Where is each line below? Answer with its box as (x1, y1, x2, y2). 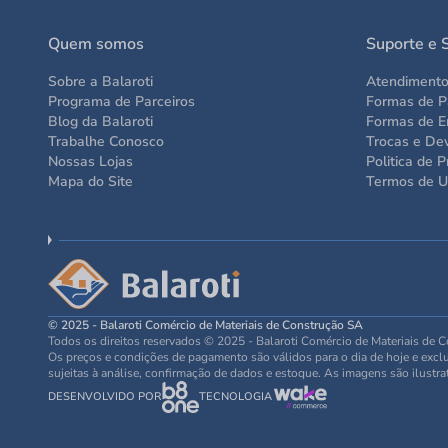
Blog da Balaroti (48, 112, 153, 131)
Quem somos (48, 33, 144, 55)
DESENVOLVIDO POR (48, 389, 162, 404)
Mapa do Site (48, 172, 133, 191)
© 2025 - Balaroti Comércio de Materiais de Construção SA (48, 317, 363, 333)
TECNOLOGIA (199, 389, 272, 404)
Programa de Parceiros (48, 92, 195, 111)
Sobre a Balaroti (48, 72, 153, 91)
